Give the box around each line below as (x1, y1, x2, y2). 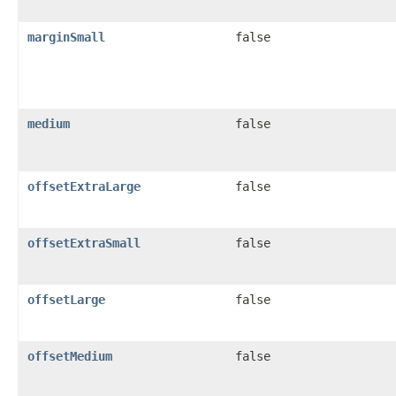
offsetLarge (27, 292, 105, 307)
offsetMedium (27, 348, 112, 363)
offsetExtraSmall (27, 235, 141, 250)
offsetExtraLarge (27, 179, 141, 194)
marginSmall (27, 29, 105, 44)
